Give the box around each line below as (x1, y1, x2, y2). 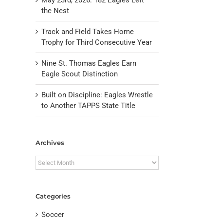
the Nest (41, 6, 69, 15)
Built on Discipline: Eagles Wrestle (41, 90, 153, 99)
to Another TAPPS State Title (41, 101, 135, 110)
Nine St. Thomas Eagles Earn (41, 58, 136, 68)
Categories (36, 192, 71, 200)
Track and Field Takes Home (41, 27, 134, 36)
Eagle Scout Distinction (41, 69, 118, 78)
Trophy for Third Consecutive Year (41, 37, 152, 47)
